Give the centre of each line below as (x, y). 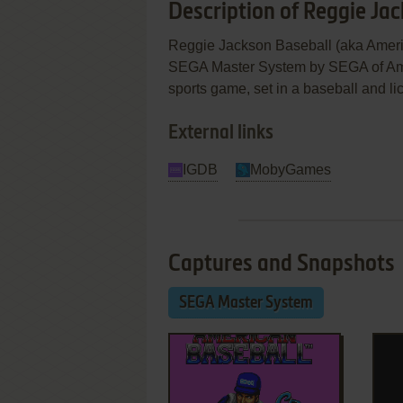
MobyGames (291, 170)
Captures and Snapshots (282, 264)
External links (221, 133)
